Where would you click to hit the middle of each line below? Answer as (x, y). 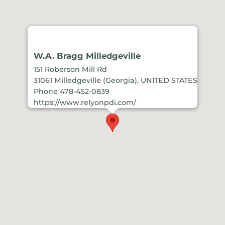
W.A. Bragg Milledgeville (87, 56)
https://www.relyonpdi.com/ (85, 103)
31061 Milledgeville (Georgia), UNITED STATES (116, 81)
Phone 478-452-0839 (72, 92)
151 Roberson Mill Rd (70, 70)
